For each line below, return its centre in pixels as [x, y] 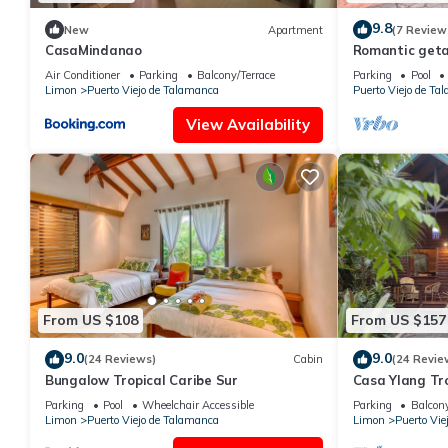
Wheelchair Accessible [198, 404]
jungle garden [397, 68]
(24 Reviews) [120, 359]
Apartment [295, 29]
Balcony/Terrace [236, 75]
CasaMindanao [93, 50]
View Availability [247, 125]
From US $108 [90, 320]
